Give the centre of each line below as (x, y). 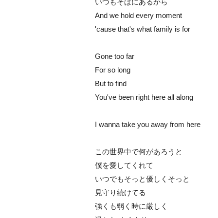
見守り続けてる (120, 192)
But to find (111, 83)
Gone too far (115, 56)
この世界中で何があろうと (139, 152)
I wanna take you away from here (148, 124)
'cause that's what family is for (143, 29)
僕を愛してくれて (124, 165)
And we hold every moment (138, 15)
